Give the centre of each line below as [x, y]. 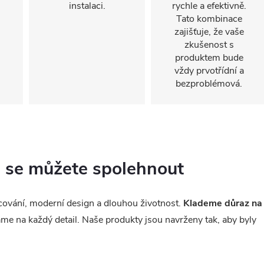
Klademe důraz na [223, 203]
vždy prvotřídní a [209, 71]
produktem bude [209, 58]
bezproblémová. [209, 84]
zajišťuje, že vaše [209, 32]
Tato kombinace [209, 19]
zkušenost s [209, 45]
